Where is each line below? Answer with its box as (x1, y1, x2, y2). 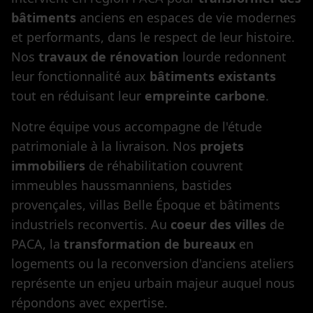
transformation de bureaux (64, 235, 235, 252)
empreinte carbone (145, 87, 265, 104)
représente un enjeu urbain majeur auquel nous (11, 275, 295, 291)
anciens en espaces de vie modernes (76, 9, 296, 26)
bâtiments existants (150, 68, 276, 85)
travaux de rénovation (38, 48, 179, 65)
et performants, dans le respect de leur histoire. (11, 29, 295, 45)
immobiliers (11, 157, 85, 174)
